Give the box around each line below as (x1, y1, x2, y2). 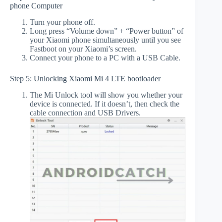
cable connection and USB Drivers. (30, 108, 141, 117)
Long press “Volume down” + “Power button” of (30, 26, 183, 35)
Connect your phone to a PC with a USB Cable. (30, 53, 180, 62)
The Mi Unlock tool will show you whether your (30, 90, 182, 99)
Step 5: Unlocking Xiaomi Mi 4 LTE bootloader (10, 74, 161, 83)
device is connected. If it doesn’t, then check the (30, 99, 179, 108)
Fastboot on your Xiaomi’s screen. (30, 44, 137, 53)
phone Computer (10, 1, 62, 10)
